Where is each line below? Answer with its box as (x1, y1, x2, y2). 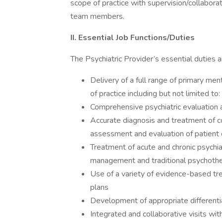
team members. (70, 11, 124, 22)
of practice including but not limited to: (90, 88, 220, 99)
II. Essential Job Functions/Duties (70, 32, 195, 43)
